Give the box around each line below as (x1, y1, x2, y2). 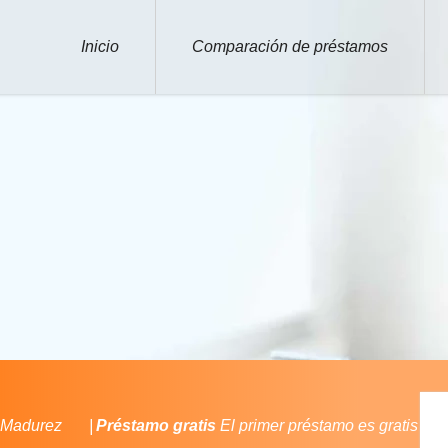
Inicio (81, 38, 119, 55)
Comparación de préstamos (192, 38, 388, 55)
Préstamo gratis (95, 417, 216, 434)
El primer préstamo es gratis (215, 417, 418, 434)
